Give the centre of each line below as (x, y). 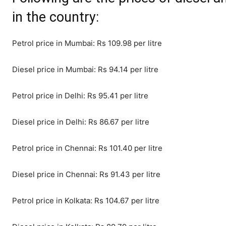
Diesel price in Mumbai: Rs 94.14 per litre (85, 70)
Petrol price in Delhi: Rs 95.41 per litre (80, 96)
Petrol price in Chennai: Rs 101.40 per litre (87, 148)
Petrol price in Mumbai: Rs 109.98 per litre (87, 43)
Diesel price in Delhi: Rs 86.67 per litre (81, 122)
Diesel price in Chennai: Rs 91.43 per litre (86, 175)
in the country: (55, 17)
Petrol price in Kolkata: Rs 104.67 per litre (86, 201)
